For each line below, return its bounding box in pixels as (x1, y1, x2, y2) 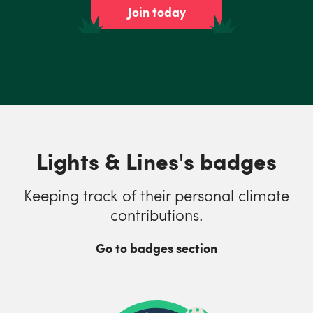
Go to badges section (96, 239, 217, 257)
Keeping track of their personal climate (24, 184, 289, 205)
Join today (127, 3, 186, 21)
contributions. (110, 204, 203, 225)
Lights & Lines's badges (36, 145, 277, 177)
